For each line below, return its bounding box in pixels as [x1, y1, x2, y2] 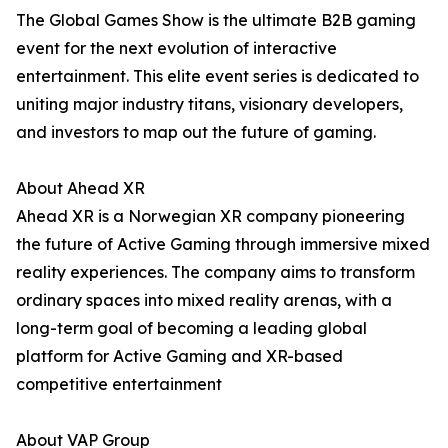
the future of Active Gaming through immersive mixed [16, 234, 430, 254]
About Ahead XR [16, 178, 145, 198]
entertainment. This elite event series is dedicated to [16, 66, 419, 86]
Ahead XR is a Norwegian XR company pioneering [16, 206, 405, 226]
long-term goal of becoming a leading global [16, 318, 367, 338]
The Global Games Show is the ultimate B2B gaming [16, 10, 416, 30]
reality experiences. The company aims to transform [16, 262, 415, 282]
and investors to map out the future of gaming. [16, 122, 376, 142]
